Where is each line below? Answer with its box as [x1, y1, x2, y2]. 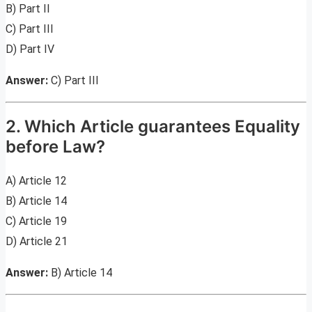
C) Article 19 [6, 214, 67, 228]
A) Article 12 [6, 174, 67, 188]
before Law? [6, 136, 105, 157]
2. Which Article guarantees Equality [6, 116, 300, 137]
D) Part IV [6, 42, 54, 56]
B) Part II [6, 1, 50, 15]
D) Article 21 [6, 235, 68, 249]
